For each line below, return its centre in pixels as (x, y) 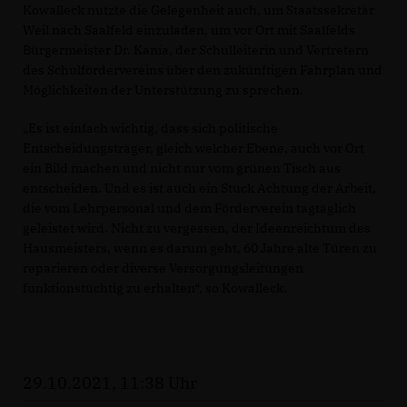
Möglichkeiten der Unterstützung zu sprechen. (164, 89)
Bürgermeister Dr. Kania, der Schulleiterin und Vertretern (196, 50)
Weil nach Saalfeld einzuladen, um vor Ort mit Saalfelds (189, 30)
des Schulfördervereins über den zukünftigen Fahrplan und (203, 69)
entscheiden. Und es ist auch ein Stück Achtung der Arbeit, (199, 188)
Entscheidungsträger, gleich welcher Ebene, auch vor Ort (194, 148)
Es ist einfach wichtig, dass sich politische (150, 128)
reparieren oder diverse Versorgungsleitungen (163, 268)
